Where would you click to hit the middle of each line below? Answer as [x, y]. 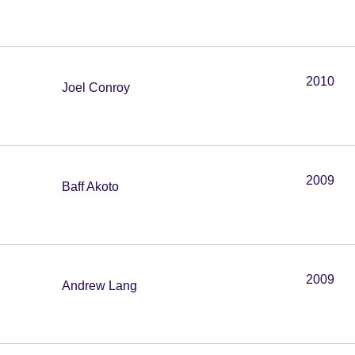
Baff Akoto [90, 187]
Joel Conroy [96, 88]
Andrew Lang [99, 286]
